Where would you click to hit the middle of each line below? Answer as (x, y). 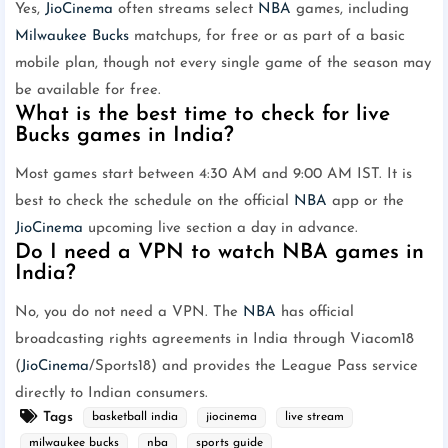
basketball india (135, 417)
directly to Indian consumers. (111, 394)
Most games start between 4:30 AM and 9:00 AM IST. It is (213, 175)
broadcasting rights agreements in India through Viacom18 (214, 340)
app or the (365, 202)
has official (315, 313)
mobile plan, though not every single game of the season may (223, 64)
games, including (350, 10)
